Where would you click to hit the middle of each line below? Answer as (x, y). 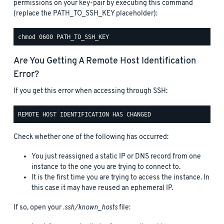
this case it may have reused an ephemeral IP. (102, 188)
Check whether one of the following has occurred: (91, 137)
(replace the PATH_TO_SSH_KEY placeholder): (85, 14)
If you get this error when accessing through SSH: (90, 91)
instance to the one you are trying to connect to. (106, 167)
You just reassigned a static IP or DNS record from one (116, 157)
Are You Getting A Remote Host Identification (105, 61)
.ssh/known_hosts (90, 208)
